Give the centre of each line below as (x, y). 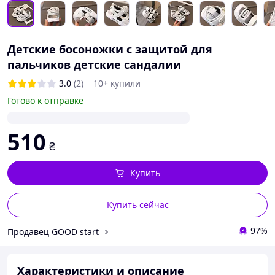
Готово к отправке (45, 100)
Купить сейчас (137, 205)
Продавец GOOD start (53, 231)
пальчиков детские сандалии (94, 64)
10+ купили (117, 83)
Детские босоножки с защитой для (110, 49)
